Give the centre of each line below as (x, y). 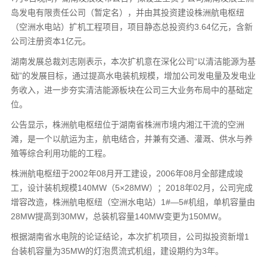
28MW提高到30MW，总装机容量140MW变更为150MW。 (118, 216)
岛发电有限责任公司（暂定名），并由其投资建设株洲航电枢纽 (127, 12)
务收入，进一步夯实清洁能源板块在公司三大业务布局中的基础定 (131, 90)
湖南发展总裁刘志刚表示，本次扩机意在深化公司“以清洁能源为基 (133, 61)
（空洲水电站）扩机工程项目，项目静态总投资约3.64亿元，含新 (131, 27)
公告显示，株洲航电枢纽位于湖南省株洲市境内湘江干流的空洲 (127, 124)
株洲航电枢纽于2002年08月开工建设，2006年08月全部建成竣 (127, 173)
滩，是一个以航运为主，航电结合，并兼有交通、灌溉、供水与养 (131, 139)
